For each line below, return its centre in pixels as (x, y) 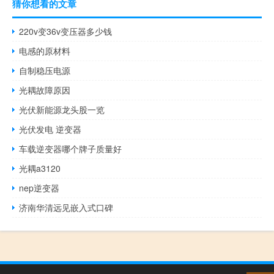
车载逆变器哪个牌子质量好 (71, 149)
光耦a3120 (40, 168)
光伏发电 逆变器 (50, 129)
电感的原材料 (45, 51)
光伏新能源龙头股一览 (62, 110)
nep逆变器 (39, 188)
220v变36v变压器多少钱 (66, 31)
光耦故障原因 (45, 90)
